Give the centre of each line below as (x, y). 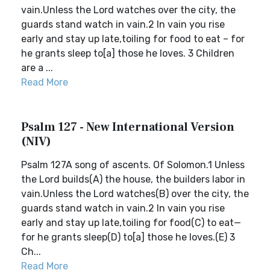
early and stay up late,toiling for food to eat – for (133, 39)
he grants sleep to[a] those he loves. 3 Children (128, 53)
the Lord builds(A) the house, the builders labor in (133, 179)
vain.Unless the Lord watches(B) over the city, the (135, 194)
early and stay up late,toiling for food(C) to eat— (131, 223)
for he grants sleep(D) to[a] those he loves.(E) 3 (128, 237)
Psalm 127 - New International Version (128, 127)
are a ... (37, 68)
